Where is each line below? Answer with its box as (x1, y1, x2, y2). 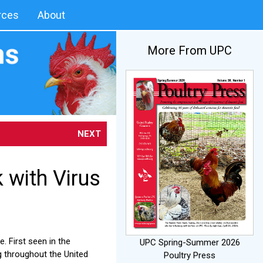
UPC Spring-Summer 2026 (139, 237, 240, 248)
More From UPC (147, 43, 232, 58)
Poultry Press (164, 249, 215, 261)
